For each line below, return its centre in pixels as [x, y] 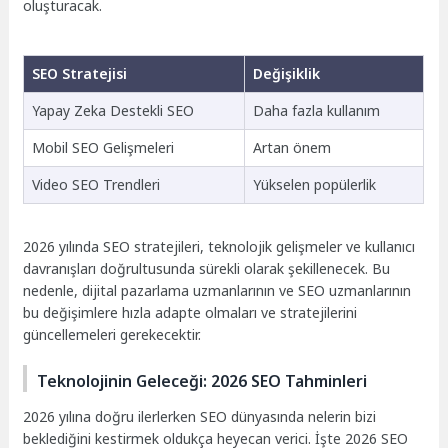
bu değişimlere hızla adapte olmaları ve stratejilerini [190, 313]
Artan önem [291, 147]
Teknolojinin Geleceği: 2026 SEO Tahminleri [202, 380]
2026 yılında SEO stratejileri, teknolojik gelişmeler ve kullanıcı [219, 247]
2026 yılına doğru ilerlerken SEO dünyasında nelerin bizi [200, 416]
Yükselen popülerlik [314, 184]
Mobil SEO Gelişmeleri [102, 147]
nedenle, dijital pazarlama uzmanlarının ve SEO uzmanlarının [217, 291]
